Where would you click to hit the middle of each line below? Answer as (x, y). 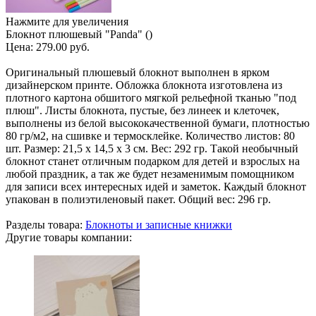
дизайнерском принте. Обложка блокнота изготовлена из (144, 85)
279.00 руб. (63, 47)
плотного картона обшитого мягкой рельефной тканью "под (151, 97)
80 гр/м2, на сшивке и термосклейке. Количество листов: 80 (150, 135)
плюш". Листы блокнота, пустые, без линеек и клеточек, (142, 110)
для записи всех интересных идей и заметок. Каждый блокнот (156, 186)
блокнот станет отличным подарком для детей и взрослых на (153, 161)
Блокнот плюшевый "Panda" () (79, 34)
